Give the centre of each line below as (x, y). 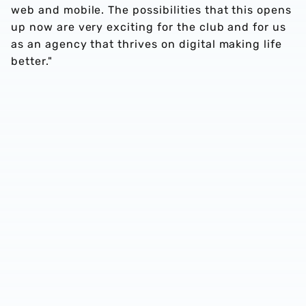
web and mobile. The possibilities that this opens (152, 10)
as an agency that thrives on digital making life (147, 44)
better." (32, 61)
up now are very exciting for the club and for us (149, 27)
